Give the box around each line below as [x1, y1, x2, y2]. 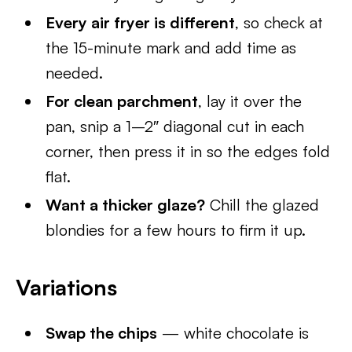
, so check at [235, 12, 324, 32]
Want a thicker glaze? [46, 194, 206, 214]
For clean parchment [46, 90, 199, 111]
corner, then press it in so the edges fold [46, 141, 331, 161]
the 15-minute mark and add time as [46, 37, 297, 57]
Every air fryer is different [46, 12, 236, 32]
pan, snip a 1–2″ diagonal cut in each [46, 115, 305, 136]
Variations [16, 273, 117, 301]
